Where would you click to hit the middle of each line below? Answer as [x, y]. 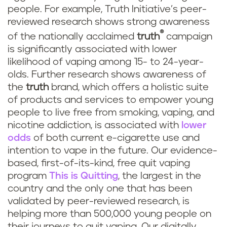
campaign [188, 37]
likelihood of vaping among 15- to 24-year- [106, 62]
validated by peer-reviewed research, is [99, 202]
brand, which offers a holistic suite [129, 88]
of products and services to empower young [110, 100]
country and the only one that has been [100, 189]
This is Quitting [84, 176]
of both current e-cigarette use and [115, 138]
